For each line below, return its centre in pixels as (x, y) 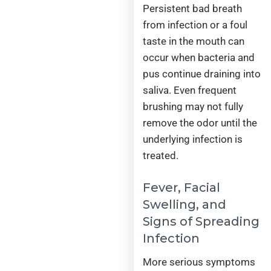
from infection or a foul (195, 24)
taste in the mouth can (194, 41)
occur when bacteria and (199, 57)
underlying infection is (193, 139)
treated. (161, 155)
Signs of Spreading (201, 222)
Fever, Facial (182, 188)
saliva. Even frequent (190, 90)
